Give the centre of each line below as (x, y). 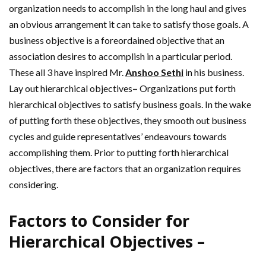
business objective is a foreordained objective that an (117, 40)
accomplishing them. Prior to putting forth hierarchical (119, 152)
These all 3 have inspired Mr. (67, 72)
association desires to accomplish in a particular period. (121, 56)
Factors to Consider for (99, 220)
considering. (34, 184)
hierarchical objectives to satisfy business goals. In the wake (130, 104)
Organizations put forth (188, 88)
